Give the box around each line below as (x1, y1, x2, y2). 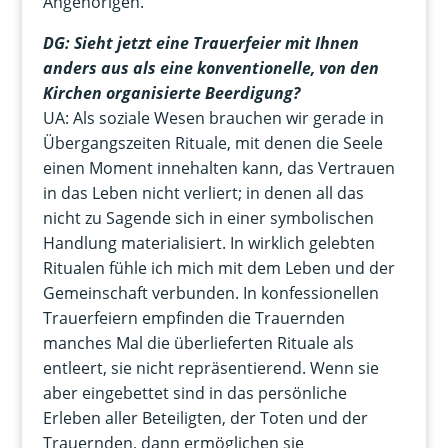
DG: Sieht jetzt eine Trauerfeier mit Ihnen (42, 32, 359, 55)
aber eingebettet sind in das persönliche (42, 382, 347, 405)
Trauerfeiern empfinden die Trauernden (42, 307, 345, 330)
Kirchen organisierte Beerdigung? (42, 82, 300, 105)
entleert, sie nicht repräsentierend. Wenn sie (42, 357, 379, 380)
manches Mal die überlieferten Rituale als (42, 332, 354, 355)
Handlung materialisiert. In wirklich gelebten (42, 232, 375, 255)
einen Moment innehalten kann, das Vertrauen (42, 157, 395, 180)
